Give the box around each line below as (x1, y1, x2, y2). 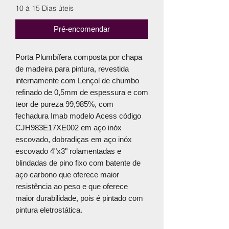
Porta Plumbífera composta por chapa (15, 52, 142, 61)
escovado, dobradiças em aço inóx (15, 134, 132, 144)
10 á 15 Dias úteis (15, 3, 74, 13)
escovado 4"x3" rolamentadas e (15, 146, 121, 155)
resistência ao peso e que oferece (15, 181, 128, 191)
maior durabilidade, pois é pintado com (15, 193, 143, 202)
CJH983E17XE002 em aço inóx (15, 123, 122, 132)
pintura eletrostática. (15, 205, 82, 214)
